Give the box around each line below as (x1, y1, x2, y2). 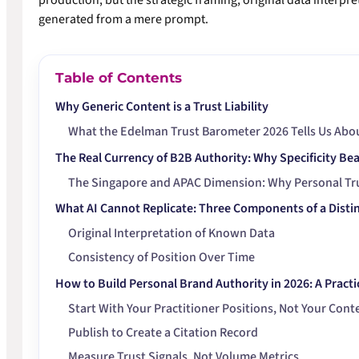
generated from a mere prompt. (38, 10, 208, 29)
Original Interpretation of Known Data (68, 224, 275, 243)
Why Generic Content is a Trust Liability (55, 98, 268, 116)
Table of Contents (55, 70, 182, 87)
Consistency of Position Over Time (68, 248, 255, 267)
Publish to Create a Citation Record (68, 323, 258, 341)
